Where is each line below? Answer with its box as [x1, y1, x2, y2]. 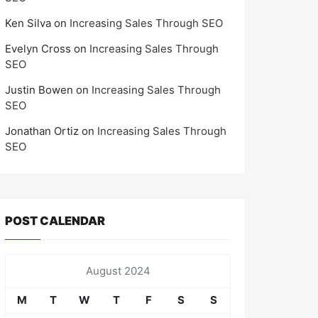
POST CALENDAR [5, 214, 105, 228]
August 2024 [85, 264, 150, 278]
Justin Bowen [5, 82, 73, 97]
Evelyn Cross [5, 41, 71, 55]
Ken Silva [5, 16, 51, 30]
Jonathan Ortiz [5, 124, 79, 138]
